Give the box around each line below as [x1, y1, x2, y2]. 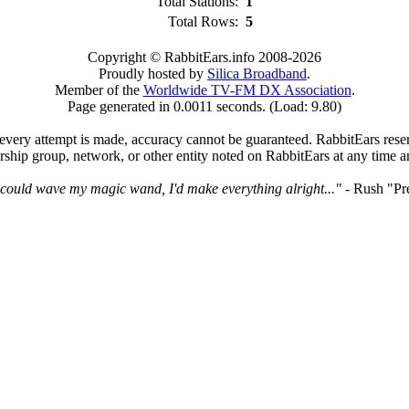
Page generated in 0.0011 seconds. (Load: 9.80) [68, 98, 341, 114]
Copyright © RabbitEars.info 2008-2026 [88, 48, 321, 65]
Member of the [54, 81, 143, 98]
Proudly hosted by [99, 65, 207, 81]
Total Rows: [168, 13, 242, 29]
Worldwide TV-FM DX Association [142, 81, 351, 98]
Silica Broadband [207, 65, 307, 81]
